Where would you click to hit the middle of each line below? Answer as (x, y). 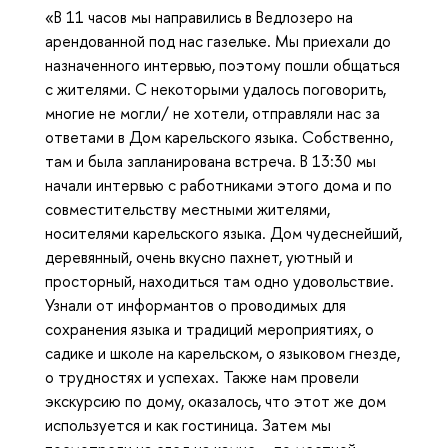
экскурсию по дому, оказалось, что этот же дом (215, 400)
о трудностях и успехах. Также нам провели (202, 376)
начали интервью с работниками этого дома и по (218, 184)
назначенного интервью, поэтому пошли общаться (222, 64)
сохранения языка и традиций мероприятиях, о (209, 328)
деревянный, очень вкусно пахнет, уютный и (199, 256)
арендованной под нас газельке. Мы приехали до (218, 40)
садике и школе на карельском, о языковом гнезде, (222, 352)
